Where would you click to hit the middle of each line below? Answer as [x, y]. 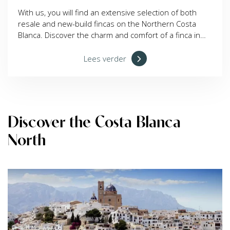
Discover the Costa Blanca [94, 121]
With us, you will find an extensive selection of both [107, 12]
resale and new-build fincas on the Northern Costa [107, 23]
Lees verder [105, 58]
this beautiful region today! [64, 46]
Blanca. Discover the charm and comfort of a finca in [109, 35]
